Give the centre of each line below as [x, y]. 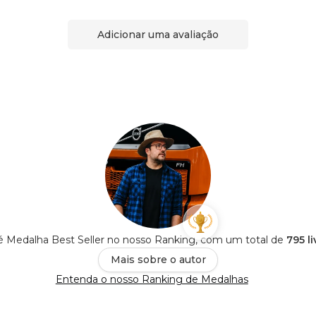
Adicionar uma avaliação [158, 34]
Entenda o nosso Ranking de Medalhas [152, 280]
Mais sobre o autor [158, 260]
